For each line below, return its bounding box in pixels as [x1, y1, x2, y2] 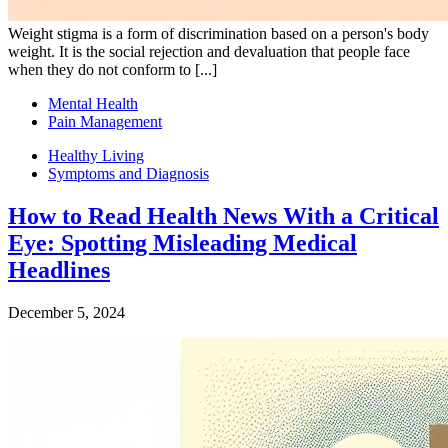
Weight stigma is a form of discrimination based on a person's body [8, 24, 429, 42]
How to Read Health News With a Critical [8, 202, 439, 229]
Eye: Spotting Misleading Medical [8, 229, 357, 256]
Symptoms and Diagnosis [48, 164, 209, 182]
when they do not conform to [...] [8, 60, 217, 78]
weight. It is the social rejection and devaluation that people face [8, 42, 410, 60]
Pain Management [48, 112, 162, 130]
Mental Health [48, 94, 138, 112]
